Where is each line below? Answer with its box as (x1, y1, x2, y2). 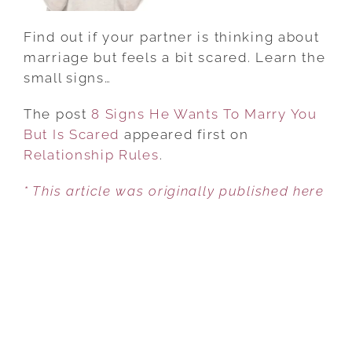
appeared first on (119, 126, 249, 142)
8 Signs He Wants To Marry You (91, 105, 317, 122)
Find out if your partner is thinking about (24, 28, 320, 45)
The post (24, 105, 92, 122)
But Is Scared (24, 126, 120, 142)
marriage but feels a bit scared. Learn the (24, 49, 326, 65)
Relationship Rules (24, 146, 159, 163)
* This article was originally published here (24, 182, 324, 199)
